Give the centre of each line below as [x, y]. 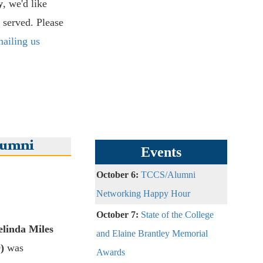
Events [161, 152]
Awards [111, 252]
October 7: [119, 215]
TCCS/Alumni [168, 175]
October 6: [119, 175]
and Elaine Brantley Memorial [152, 234]
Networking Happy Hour [143, 194]
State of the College [177, 215]
